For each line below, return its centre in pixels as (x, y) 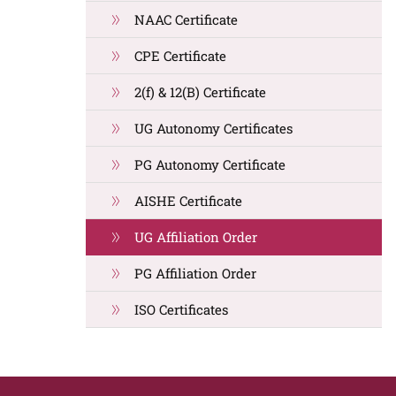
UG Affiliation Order (196, 237)
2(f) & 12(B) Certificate (200, 92)
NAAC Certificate (186, 19)
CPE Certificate (180, 56)
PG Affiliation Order (195, 273)
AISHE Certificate (188, 201)
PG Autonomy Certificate (210, 164)
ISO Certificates (181, 309)
